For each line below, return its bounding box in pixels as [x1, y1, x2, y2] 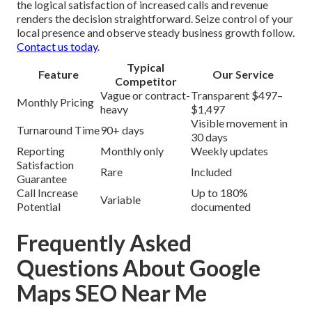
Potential [17, 200, 61, 214]
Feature [38, 68, 79, 81]
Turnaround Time [17, 123, 100, 137]
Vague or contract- [100, 88, 190, 102]
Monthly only [100, 144, 164, 158]
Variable [100, 193, 141, 207]
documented [191, 200, 251, 214]
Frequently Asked [17, 229, 192, 257]
